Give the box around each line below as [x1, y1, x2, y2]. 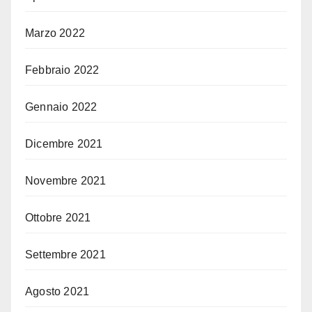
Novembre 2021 [25, 175, 107, 187]
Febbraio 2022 [25, 64, 100, 77]
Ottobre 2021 [25, 212, 91, 224]
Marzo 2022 [25, 27, 85, 40]
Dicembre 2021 [25, 138, 103, 150]
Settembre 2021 [25, 249, 106, 261]
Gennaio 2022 [25, 101, 97, 114]
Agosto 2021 [25, 286, 90, 298]
